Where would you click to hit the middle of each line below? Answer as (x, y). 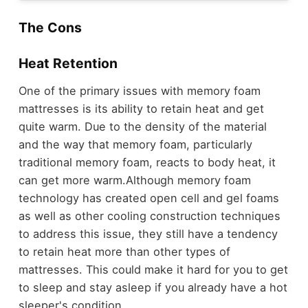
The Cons (50, 28)
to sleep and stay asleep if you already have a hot (153, 287)
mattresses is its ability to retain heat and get (141, 108)
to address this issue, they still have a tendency (148, 233)
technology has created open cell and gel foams (148, 198)
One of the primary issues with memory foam (139, 90)
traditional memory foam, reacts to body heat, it (147, 162)
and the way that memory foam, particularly (135, 144)
